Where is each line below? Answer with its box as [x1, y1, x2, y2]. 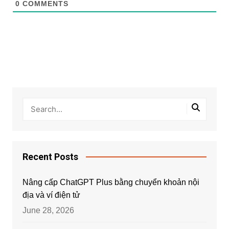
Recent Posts [22, 151, 78, 162]
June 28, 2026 [22, 205, 74, 215]
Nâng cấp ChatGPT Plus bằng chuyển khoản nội [22, 177, 199, 187]
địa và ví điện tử [22, 190, 80, 199]
